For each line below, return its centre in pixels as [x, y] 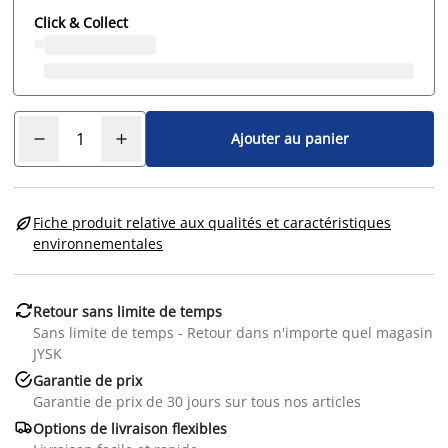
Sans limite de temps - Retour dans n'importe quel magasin [233, 332]
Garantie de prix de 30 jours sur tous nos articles [197, 401]
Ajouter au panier [290, 139]
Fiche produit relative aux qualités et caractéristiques [212, 222]
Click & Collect [81, 22]
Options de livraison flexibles [130, 428]
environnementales [98, 243]
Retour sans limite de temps [127, 311]
